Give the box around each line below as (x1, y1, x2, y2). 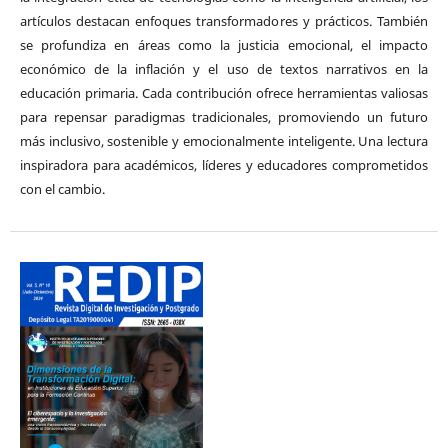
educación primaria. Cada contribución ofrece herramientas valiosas (19, 83, 429, 102)
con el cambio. (19, 179, 105, 198)
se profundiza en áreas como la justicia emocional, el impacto (19, 35, 429, 54)
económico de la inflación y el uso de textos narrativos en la (19, 59, 429, 78)
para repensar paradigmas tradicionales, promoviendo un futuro (19, 107, 429, 126)
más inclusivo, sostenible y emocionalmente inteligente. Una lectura (19, 131, 429, 150)
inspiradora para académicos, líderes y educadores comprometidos (19, 155, 429, 174)
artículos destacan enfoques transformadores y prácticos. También (19, 11, 429, 30)
